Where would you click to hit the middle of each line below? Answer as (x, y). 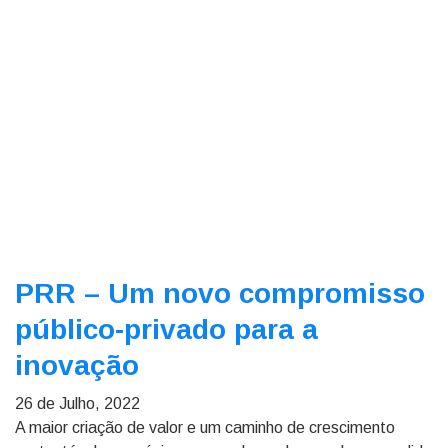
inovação (81, 365)
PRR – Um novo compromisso (220, 293)
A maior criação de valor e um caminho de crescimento (205, 427)
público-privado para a (166, 329)
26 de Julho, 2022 (77, 403)
